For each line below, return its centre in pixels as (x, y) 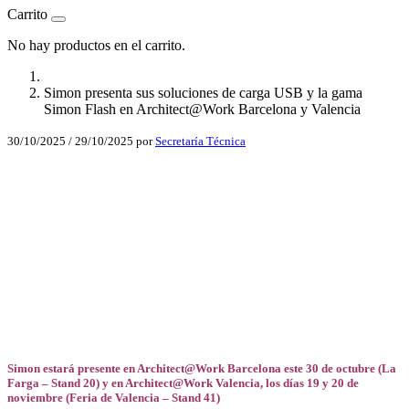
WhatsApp (38, 324)
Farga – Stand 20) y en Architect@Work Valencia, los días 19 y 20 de (183, 383)
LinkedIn (34, 266)
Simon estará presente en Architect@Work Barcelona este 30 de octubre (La (202, 368)
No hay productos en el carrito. (96, 46)
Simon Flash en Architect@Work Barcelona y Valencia (202, 110)
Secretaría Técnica (200, 142)
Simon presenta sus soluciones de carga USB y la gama (203, 93)
